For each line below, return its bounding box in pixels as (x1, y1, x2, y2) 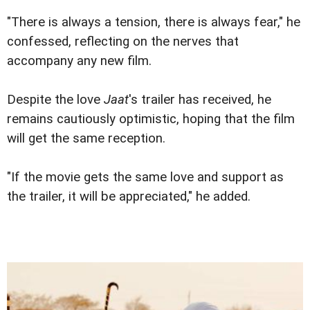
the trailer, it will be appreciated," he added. (7, 188, 250, 204)
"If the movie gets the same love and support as (7, 169, 284, 185)
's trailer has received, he (129, 91, 271, 107)
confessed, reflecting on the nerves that (7, 33, 239, 49)
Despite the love (7, 91, 104, 107)
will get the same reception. (7, 130, 165, 146)
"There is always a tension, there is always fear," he (7, 14, 300, 30)
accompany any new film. (7, 53, 152, 69)
